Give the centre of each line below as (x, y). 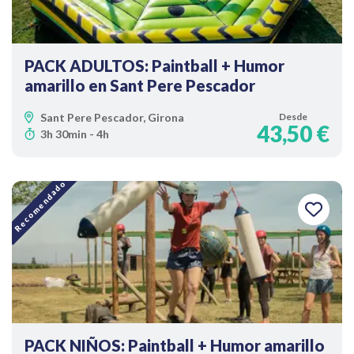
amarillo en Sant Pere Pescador (140, 85)
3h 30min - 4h (75, 134)
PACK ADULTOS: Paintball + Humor (154, 66)
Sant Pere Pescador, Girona (112, 117)
